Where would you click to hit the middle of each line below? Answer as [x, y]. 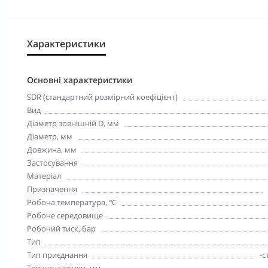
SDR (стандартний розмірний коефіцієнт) [102, 97]
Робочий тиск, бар [61, 228]
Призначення [52, 189]
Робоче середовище [65, 215]
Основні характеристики [80, 80]
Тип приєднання [57, 255]
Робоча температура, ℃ [72, 202]
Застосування [52, 162]
